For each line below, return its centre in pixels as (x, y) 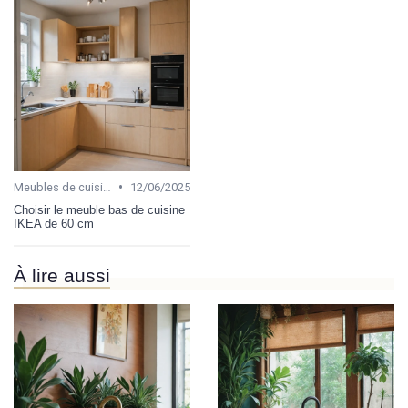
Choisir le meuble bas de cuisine (99, 210)
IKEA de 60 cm (54, 224)
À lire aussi (62, 276)
